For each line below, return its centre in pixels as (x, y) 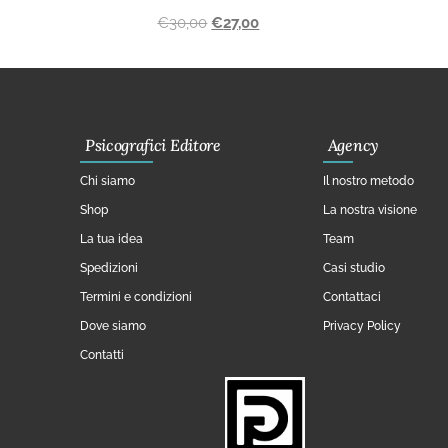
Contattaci (351, 297)
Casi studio (353, 268)
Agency (352, 145)
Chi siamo (107, 181)
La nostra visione (369, 210)
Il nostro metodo (368, 181)
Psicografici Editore (153, 145)
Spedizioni (109, 268)
